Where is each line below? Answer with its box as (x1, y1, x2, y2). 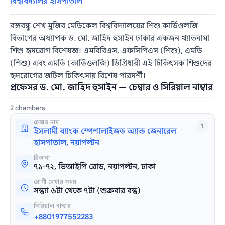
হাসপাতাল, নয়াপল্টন (34, 138, 100, 147)
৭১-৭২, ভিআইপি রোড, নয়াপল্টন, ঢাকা (34, 162, 156, 171)
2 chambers (10, 103, 46, 113)
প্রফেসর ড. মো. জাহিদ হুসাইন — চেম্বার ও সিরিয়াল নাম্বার (10, 82, 213, 93)
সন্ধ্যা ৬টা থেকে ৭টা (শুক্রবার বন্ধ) (34, 186, 141, 195)
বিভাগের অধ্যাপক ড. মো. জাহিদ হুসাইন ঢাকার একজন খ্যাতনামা (10, 33, 210, 43)
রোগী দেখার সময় (34, 178, 77, 185)
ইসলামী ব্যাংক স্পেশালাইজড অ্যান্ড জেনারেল (34, 126, 177, 136)
